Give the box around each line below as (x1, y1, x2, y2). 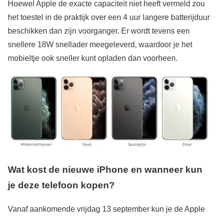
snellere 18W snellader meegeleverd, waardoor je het (8, 40, 192, 49)
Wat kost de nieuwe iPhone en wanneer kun (8, 164, 202, 175)
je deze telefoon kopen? (8, 180, 115, 191)
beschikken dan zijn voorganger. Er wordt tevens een (8, 26, 190, 35)
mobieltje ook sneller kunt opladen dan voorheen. (8, 54, 178, 62)
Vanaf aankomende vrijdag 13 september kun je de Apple (8, 205, 205, 214)
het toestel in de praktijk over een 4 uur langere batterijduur (8, 13, 210, 21)
